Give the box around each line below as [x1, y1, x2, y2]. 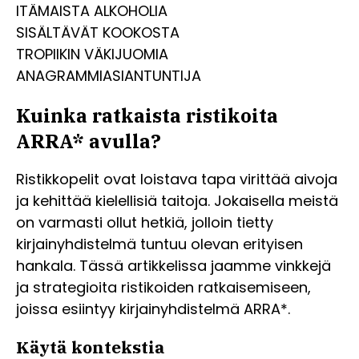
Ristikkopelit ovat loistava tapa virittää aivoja [16, 168, 337, 189]
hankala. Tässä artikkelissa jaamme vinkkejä [16, 255, 331, 276]
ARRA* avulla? [16, 127, 161, 154]
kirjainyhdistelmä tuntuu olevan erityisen [16, 233, 303, 254]
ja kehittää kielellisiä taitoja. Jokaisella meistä [16, 190, 338, 211]
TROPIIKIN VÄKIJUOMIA [16, 44, 168, 64]
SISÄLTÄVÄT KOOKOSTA [16, 22, 179, 42]
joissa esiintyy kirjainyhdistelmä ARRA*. [16, 298, 290, 319]
